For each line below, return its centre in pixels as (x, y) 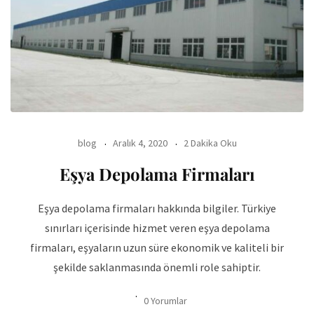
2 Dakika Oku (210, 143)
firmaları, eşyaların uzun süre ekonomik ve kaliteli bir (157, 247)
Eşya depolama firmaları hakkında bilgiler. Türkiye (157, 208)
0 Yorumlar (165, 300)
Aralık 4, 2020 (140, 143)
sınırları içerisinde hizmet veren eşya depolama (157, 227)
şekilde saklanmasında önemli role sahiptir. (157, 267)
